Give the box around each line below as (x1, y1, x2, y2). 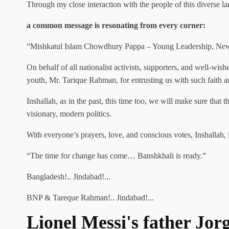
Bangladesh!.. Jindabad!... (27, 172, 110, 181)
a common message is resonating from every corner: (27, 21, 205, 30)
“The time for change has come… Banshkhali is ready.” (27, 151, 206, 160)
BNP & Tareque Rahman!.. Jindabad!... (27, 193, 154, 202)
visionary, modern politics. (27, 109, 111, 118)
